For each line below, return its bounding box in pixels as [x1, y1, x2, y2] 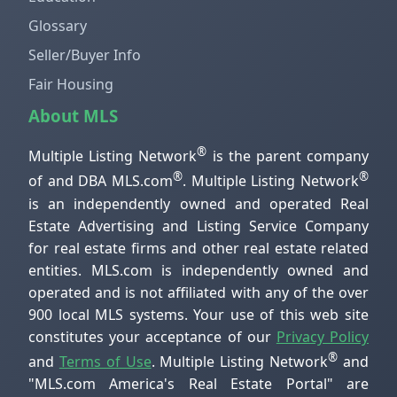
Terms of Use [58, 351, 152, 371]
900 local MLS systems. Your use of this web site [28, 304, 369, 324]
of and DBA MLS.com [28, 171, 173, 191]
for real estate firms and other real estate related [28, 237, 369, 258]
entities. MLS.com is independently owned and [28, 260, 369, 280]
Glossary [28, 15, 87, 35]
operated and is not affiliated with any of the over [28, 282, 369, 302]
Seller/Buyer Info [28, 44, 141, 65]
